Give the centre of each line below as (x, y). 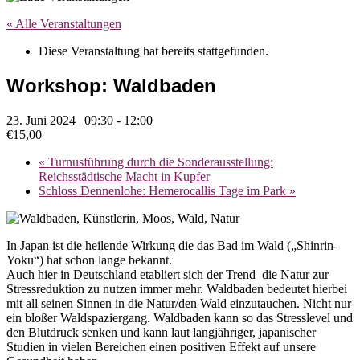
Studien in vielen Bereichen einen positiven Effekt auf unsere (161, 347)
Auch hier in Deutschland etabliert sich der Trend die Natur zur (168, 274)
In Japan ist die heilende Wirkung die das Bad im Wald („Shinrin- (172, 245)
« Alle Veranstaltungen (64, 24)
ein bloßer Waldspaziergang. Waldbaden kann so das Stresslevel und (180, 318)
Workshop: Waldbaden (111, 86)
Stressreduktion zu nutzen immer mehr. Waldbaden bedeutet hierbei (177, 289)
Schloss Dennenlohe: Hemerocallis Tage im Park (164, 191)
